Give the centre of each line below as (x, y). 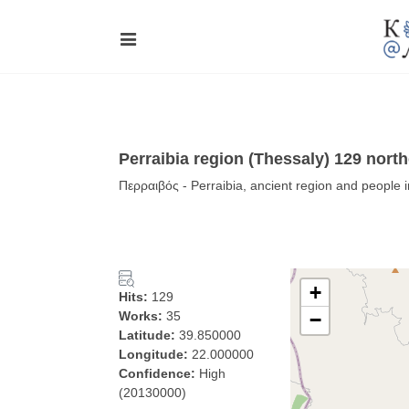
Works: (142, 316)
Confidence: (159, 373)
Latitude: (149, 335)
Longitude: (155, 354)
